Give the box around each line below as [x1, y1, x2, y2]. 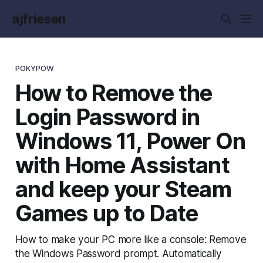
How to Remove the [15, 79, 213, 106]
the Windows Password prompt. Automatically [15, 247, 222, 259]
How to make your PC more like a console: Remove [15, 232, 247, 245]
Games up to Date [15, 199, 198, 227]
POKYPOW [15, 63, 55, 73]
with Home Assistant [15, 151, 230, 178]
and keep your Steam [15, 175, 231, 203]
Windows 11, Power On [15, 127, 245, 154]
